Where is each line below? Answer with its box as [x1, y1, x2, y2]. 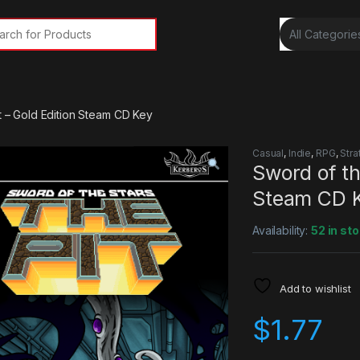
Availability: [252, 223, 312, 238]
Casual [252, 147, 284, 160]
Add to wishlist [279, 282, 351, 296]
